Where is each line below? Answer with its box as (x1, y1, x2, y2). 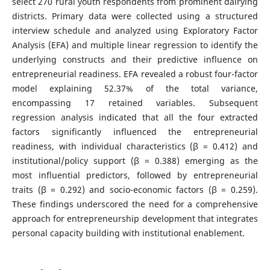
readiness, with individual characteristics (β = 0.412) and (11, 140, 259, 152)
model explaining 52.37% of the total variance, (11, 82, 259, 94)
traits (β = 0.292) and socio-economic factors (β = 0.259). (11, 183, 259, 195)
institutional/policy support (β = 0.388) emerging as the (11, 154, 259, 166)
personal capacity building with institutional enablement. (11, 227, 245, 239)
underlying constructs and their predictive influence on (11, 53, 259, 65)
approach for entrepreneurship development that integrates (11, 212, 259, 224)
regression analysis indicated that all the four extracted (11, 111, 259, 123)
